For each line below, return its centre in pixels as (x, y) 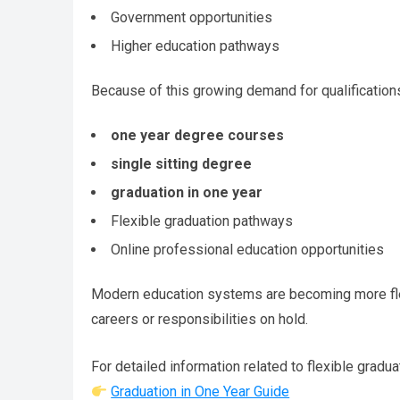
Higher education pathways (195, 46)
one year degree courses (197, 136)
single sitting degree (181, 164)
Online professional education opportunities (247, 250)
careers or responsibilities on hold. (200, 320)
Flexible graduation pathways (202, 221)
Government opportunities (192, 18)
